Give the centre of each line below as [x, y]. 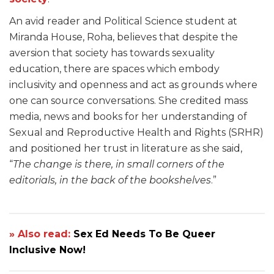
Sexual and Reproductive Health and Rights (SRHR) [136, 133]
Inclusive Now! [47, 250]
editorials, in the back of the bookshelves [110, 180]
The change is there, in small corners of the [119, 165]
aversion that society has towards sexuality [112, 53]
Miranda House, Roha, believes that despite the [124, 37]
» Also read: [41, 234]
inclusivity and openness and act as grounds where [133, 85]
